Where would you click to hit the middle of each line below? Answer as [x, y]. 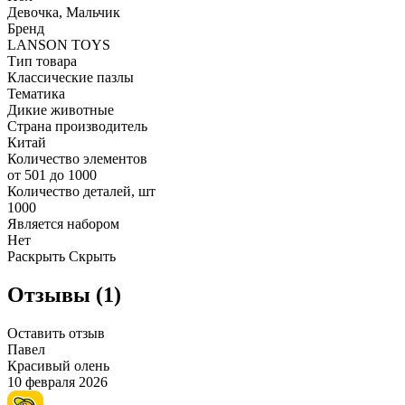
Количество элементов [77, 159]
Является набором [63, 224]
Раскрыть [36, 257]
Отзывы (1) [64, 295]
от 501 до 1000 [52, 175]
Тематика [36, 94]
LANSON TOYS [59, 45]
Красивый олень [58, 366]
